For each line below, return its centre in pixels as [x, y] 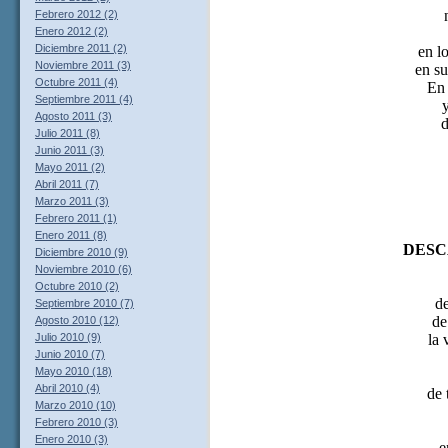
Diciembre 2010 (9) [81, 252]
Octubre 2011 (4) [76, 82]
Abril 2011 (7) [67, 184]
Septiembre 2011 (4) [84, 99]
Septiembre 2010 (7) [84, 303]
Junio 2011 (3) [69, 150]
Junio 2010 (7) [70, 354]
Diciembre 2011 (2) [81, 48]
